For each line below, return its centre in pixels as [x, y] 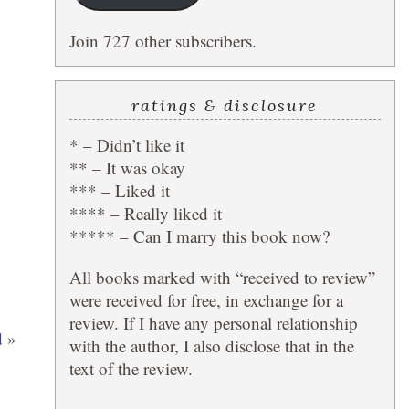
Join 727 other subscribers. [163, 40]
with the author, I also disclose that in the [211, 345]
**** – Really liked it [145, 213]
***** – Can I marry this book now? [199, 236]
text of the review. [131, 368]
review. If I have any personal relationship [213, 322]
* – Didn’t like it [126, 144]
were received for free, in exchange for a [206, 299]
